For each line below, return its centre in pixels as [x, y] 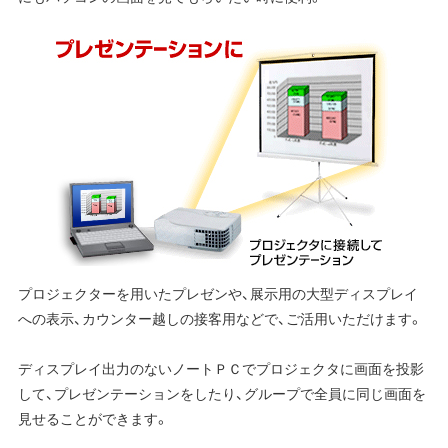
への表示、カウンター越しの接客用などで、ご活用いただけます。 [220, 318]
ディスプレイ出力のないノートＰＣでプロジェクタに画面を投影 [220, 368]
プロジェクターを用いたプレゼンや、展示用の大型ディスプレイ [217, 293]
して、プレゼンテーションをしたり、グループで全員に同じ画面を [221, 393]
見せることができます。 [93, 418]
